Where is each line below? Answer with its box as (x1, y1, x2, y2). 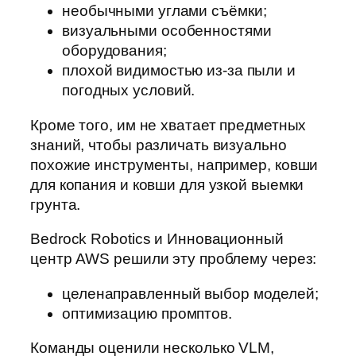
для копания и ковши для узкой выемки (30, 176, 304, 193)
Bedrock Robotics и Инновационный (30, 230, 284, 248)
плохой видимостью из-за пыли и (62, 62, 296, 79)
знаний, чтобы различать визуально (30, 136, 287, 153)
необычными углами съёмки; (62, 2, 267, 20)
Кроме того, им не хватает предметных (30, 116, 307, 133)
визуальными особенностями (62, 22, 272, 40)
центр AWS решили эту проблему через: (30, 250, 317, 268)
